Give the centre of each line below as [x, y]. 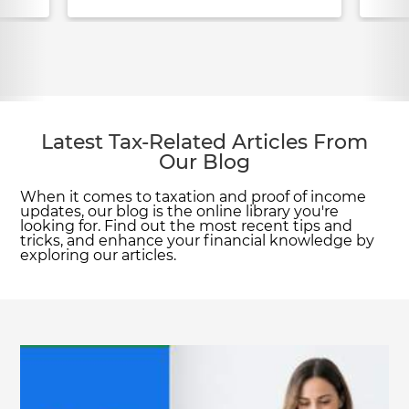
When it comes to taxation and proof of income [194, 197]
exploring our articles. [99, 255]
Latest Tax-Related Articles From [204, 143]
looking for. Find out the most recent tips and [187, 226]
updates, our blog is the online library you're [180, 211]
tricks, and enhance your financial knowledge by [198, 241]
